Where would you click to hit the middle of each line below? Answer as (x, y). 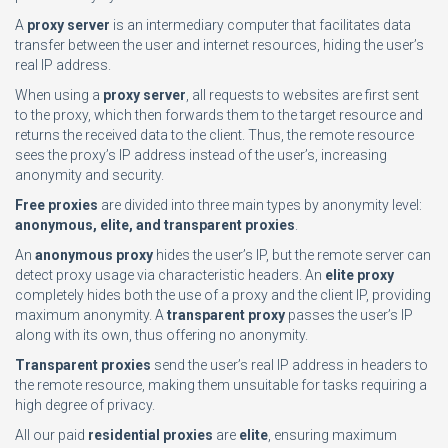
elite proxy (359, 275)
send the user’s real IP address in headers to (289, 365)
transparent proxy (226, 315)
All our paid (51, 435)
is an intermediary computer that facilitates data (260, 25)
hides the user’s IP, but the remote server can (292, 255)
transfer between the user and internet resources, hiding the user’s (219, 45)
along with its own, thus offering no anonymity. (161, 335)
